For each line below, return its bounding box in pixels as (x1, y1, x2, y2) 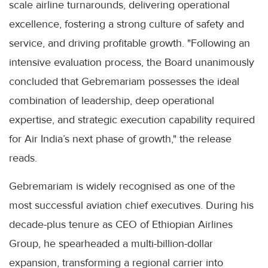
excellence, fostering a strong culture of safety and (9, 17, 244, 31)
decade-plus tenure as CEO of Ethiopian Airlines (9, 217, 233, 231)
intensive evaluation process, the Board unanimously (9, 55, 254, 69)
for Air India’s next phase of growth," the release (9, 132, 232, 145)
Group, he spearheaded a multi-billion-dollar (9, 236, 213, 250)
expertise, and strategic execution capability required (9, 112, 255, 126)
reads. (9, 151, 37, 165)
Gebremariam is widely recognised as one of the (9, 179, 235, 193)
